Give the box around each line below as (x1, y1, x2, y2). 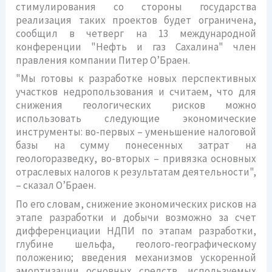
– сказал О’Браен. (16, 178, 97, 192)
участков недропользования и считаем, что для (16, 85, 256, 98)
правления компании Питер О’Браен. (16, 53, 191, 67)
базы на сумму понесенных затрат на (16, 138, 256, 152)
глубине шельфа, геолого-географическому (16, 237, 256, 251)
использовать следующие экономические (16, 112, 256, 125)
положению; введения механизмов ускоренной (16, 250, 256, 264)
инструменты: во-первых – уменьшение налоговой (16, 125, 256, 138)
